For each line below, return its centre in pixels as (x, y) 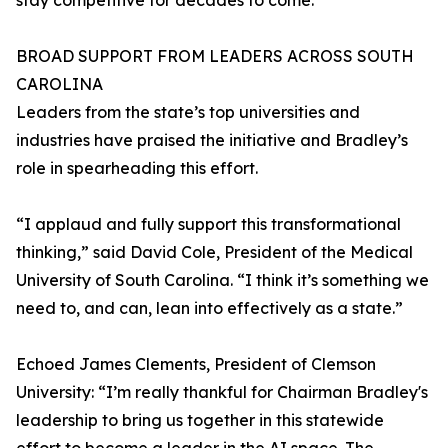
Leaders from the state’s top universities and (188, 112)
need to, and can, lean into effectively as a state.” (209, 308)
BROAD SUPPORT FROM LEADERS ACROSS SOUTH (215, 56)
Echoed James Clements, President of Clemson (196, 364)
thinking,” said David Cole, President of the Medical (214, 252)
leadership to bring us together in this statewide (200, 420)
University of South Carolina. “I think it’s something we (222, 280)
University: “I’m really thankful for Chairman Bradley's (222, 392)
